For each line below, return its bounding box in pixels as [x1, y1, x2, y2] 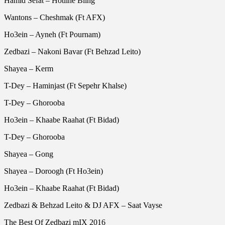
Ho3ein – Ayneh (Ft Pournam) [4, 30, 100, 39]
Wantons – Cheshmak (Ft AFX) [4, 13, 105, 22]
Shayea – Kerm [4, 64, 53, 73]
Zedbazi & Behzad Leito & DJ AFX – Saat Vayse [4, 200, 162, 209]
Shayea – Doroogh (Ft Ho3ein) [4, 166, 103, 175]
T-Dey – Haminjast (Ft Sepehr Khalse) [4, 81, 127, 90]
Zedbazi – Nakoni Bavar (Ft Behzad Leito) [4, 47, 141, 56]
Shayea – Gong [4, 149, 53, 158]
